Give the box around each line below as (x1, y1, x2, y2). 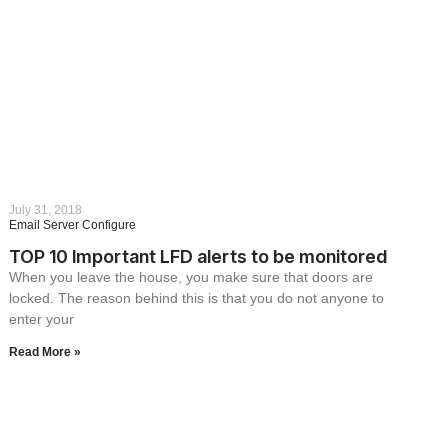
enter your (9, 311, 75, 328)
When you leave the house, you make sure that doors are (9, 269, 374, 286)
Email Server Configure (9, 218, 137, 233)
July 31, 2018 (9, 203, 83, 218)
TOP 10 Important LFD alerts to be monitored (9, 246, 388, 268)
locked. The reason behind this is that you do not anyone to (9, 290, 385, 307)
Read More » (9, 345, 82, 360)
